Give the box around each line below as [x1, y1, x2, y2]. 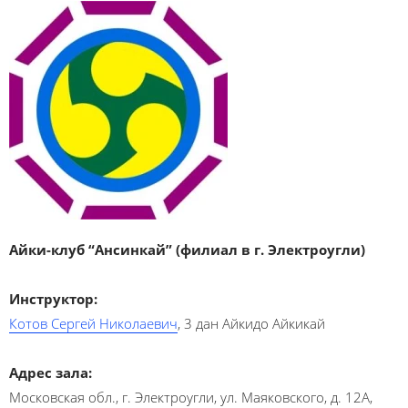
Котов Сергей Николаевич [9, 314, 178, 332]
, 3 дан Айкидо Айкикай [178, 314, 325, 332]
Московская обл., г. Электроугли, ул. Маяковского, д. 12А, [9, 388, 372, 406]
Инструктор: [9, 290, 97, 308]
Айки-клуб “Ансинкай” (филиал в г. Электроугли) [9, 240, 365, 259]
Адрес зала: [9, 363, 92, 382]
